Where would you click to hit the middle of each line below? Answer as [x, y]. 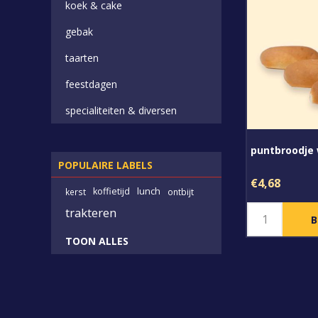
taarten [82, 58]
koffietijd [111, 191]
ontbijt [181, 192]
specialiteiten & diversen [121, 110]
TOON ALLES [97, 241]
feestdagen [91, 84]
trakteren [91, 213]
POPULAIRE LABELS [105, 165]
